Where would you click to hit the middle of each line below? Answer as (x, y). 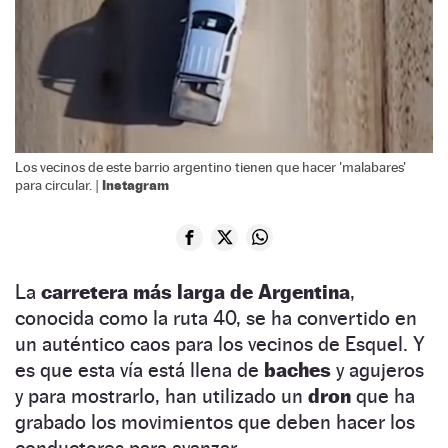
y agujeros (377, 369)
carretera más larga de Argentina (195, 291)
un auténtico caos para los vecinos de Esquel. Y (220, 343)
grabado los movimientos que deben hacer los (215, 421)
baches (297, 369)
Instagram (135, 184)
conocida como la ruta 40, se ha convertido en (216, 317)
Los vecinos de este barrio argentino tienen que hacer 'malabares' (210, 166)
